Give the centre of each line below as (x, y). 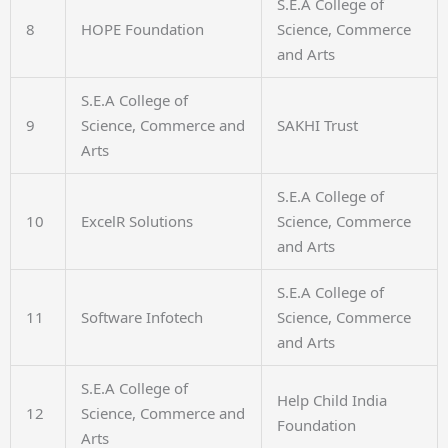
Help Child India (332, 400)
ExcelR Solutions (137, 221)
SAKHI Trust (317, 125)
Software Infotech (142, 317)
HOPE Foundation (142, 29)
